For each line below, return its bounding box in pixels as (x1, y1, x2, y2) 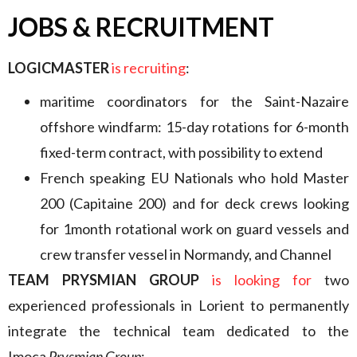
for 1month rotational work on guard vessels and (40, 220, 349, 237)
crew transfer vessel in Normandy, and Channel (40, 245, 331, 263)
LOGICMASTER (8, 59, 109, 76)
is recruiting (112, 59, 186, 76)
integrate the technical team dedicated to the (8, 322, 349, 339)
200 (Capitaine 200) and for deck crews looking (40, 194, 349, 212)
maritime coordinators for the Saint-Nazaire (40, 92, 349, 110)
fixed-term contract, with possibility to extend (40, 143, 323, 161)
